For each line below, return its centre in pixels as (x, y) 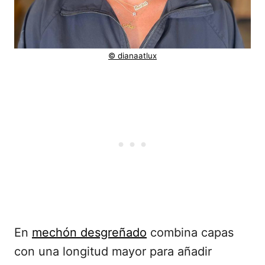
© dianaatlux (132, 55)
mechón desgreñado (89, 232)
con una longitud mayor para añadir (113, 251)
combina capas (190, 232)
